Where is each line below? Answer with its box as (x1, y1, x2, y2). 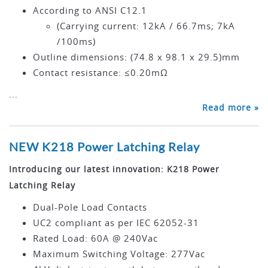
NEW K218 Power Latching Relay (9, 139, 200, 154)
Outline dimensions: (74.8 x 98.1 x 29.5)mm (33, 51, 240, 63)
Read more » (202, 102, 259, 113)
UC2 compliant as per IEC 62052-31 (33, 217, 199, 229)
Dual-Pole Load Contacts (33, 201, 147, 213)
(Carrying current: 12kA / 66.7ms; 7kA (57, 20, 235, 32)
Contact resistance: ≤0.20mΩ (33, 66, 168, 78)
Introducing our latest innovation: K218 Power (9, 163, 220, 175)
